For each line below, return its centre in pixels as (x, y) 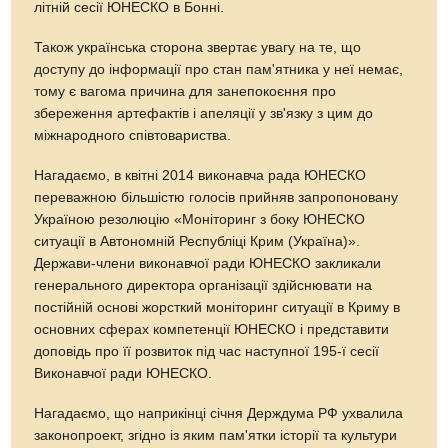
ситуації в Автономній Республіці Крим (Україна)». (197, 241)
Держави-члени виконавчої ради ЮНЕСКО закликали (208, 263)
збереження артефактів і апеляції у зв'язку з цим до (204, 113)
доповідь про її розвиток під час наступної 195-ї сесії (207, 351)
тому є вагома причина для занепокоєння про (185, 91)
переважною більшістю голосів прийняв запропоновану (216, 197)
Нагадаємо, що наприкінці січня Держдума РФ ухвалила (219, 413)
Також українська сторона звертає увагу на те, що (198, 47)
